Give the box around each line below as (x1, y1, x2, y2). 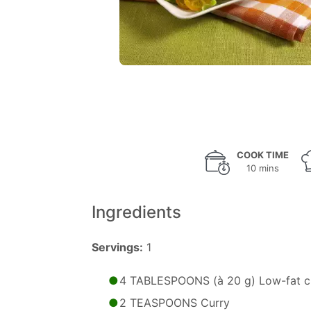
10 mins (246, 162, 279, 174)
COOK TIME (237, 149, 289, 160)
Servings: (92, 240, 143, 254)
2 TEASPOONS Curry (119, 296, 230, 310)
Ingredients (92, 202, 181, 222)
